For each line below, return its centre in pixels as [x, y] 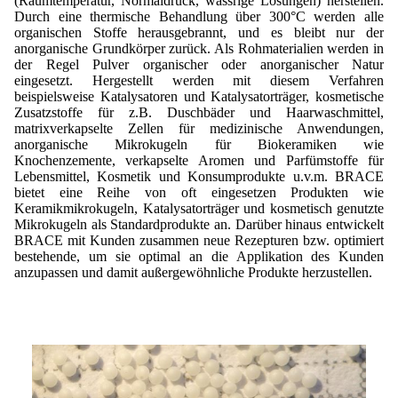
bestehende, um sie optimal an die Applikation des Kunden [199, 256]
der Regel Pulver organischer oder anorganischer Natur [199, 64]
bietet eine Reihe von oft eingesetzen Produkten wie [199, 192]
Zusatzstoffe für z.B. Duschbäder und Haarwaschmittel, [199, 112]
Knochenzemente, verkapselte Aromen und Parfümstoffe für [199, 160]
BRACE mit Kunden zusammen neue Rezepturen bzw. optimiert [199, 240]
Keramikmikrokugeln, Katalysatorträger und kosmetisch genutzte [199, 208]
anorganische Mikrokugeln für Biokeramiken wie [199, 144]
